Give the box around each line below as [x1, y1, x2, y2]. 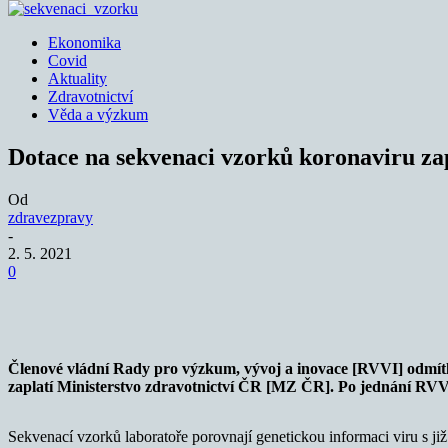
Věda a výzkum [48, 106, 148, 123]
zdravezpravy [8, 208, 93, 226]
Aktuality [48, 70, 107, 87]
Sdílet [84, 293, 115, 309]
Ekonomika [48, 34, 121, 51]
